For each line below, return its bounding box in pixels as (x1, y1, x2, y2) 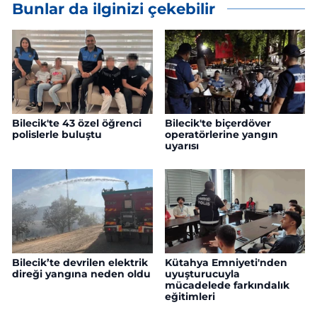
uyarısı (164, 139, 199, 152)
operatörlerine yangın (164, 127, 278, 141)
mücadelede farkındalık (164, 278, 289, 292)
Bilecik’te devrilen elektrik (12, 255, 148, 269)
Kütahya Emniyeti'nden (164, 255, 287, 269)
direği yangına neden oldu (12, 267, 151, 280)
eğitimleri (164, 289, 215, 303)
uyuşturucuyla (164, 267, 240, 280)
